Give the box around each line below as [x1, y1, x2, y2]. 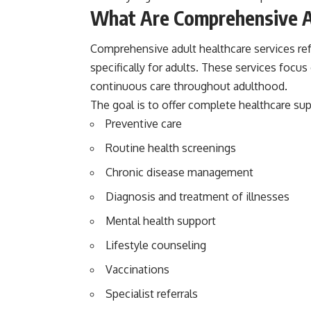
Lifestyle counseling [106, 238, 206, 253]
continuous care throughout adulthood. [90, 79, 287, 94]
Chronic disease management [106, 165, 253, 180]
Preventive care [106, 117, 182, 131]
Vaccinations [106, 262, 169, 277]
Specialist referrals [106, 287, 198, 301]
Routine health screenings [106, 141, 236, 155]
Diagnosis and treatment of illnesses [106, 190, 289, 204]
